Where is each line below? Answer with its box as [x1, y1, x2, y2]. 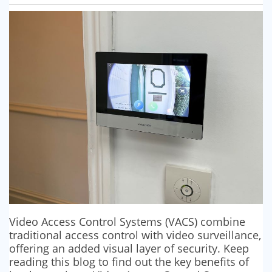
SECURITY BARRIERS [9, 5, 93, 18]
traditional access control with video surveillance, [9, 227, 261, 242]
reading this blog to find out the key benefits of [9, 254, 249, 269]
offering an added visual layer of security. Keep [9, 240, 249, 256]
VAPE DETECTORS [9, 55, 81, 67]
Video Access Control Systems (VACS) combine [9, 214, 245, 229]
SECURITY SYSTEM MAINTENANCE [9, 30, 151, 42]
